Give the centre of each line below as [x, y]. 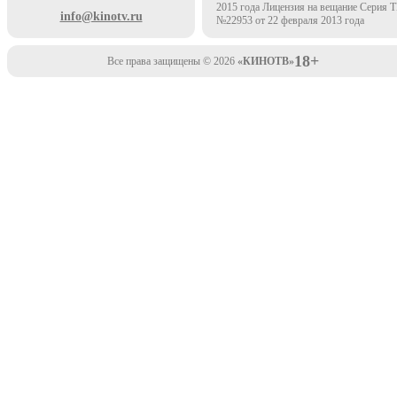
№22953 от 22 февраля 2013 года [290, 21]
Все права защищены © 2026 [172, 62]
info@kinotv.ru [101, 17]
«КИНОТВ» [265, 62]
